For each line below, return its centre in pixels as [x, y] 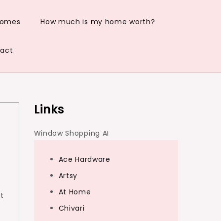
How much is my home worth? [98, 22]
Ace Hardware [84, 159]
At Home [75, 192]
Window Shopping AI [72, 133]
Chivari [72, 208]
